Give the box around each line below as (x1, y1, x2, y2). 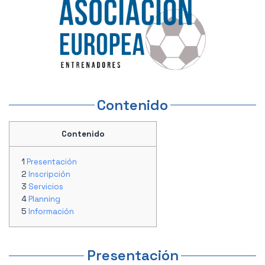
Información (28, 206, 74, 217)
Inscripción (28, 169, 70, 180)
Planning (28, 194, 60, 205)
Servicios (28, 182, 63, 192)
